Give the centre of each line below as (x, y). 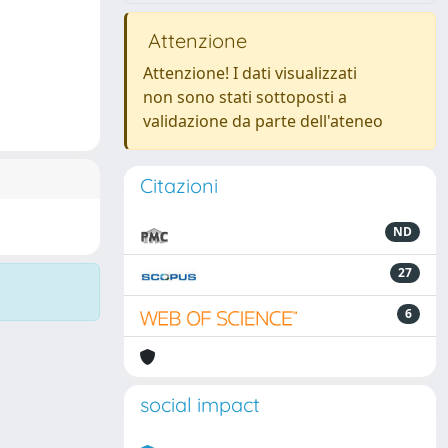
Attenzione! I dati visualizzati (250, 73)
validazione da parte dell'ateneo (263, 121)
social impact (200, 404)
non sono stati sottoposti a (245, 97)
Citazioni (179, 185)
